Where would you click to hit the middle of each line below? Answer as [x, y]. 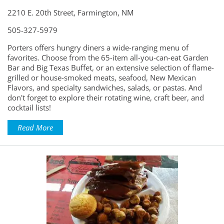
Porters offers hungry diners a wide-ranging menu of [98, 47]
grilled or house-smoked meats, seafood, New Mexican [102, 77]
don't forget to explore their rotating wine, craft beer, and [106, 97]
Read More [35, 127]
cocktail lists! [29, 107]
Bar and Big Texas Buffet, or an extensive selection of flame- [111, 67]
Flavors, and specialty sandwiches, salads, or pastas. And [105, 87]
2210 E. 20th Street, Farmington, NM [70, 12]
